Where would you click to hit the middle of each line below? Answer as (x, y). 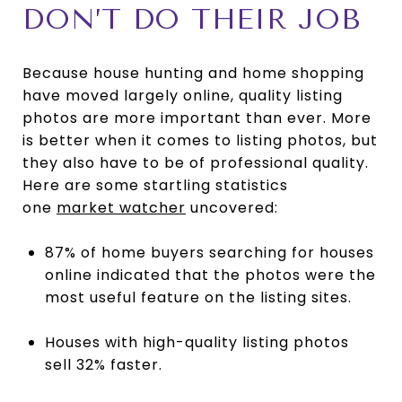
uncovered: (232, 208)
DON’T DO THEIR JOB (192, 20)
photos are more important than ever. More (197, 118)
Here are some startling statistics (155, 186)
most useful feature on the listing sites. (198, 298)
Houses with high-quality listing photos (197, 343)
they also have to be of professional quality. (196, 163)
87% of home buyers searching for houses (209, 253)
